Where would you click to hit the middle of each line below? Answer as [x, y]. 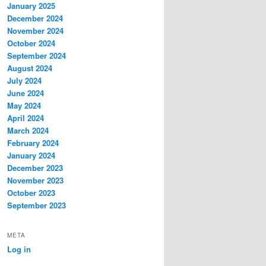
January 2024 [31, 156]
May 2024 [24, 106]
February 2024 [33, 143]
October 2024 [31, 43]
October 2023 [31, 193]
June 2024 [26, 93]
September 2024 [37, 56]
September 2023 [37, 205]
